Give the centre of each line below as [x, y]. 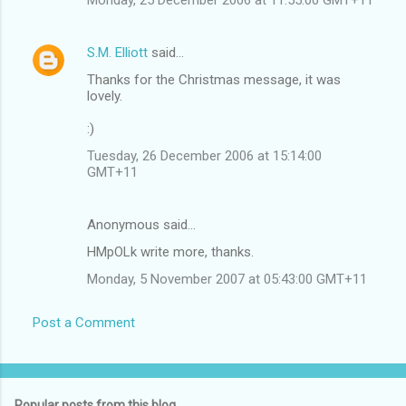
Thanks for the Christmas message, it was [214, 79]
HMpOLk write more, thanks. [170, 251]
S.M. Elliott [117, 52]
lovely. [105, 96]
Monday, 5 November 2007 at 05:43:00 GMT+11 [227, 279]
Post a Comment [84, 322]
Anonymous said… [141, 224]
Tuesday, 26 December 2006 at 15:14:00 [204, 155]
